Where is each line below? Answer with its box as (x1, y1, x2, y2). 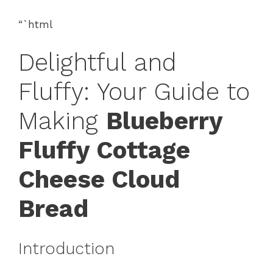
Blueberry (106, 106, 222, 135)
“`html (18, 18, 52, 31)
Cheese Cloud (18, 165, 180, 194)
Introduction (18, 239, 115, 259)
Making (18, 106, 106, 135)
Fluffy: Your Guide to (18, 77, 250, 106)
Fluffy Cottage (18, 135, 190, 165)
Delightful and (18, 48, 177, 77)
